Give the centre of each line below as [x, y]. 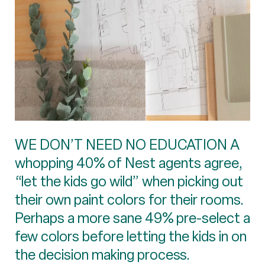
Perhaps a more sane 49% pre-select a [132, 218]
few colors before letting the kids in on [131, 236]
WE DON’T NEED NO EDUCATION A [127, 144]
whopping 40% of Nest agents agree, [129, 163]
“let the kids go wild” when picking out [129, 181]
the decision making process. [102, 254]
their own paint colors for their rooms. [129, 199]
